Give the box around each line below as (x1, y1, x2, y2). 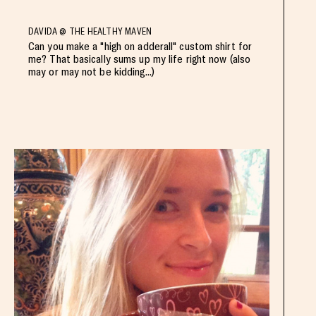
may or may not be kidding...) (28, 64, 154, 78)
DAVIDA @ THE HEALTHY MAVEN (28, 25, 152, 37)
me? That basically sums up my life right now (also (28, 51, 251, 66)
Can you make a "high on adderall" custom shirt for (28, 39, 253, 53)
